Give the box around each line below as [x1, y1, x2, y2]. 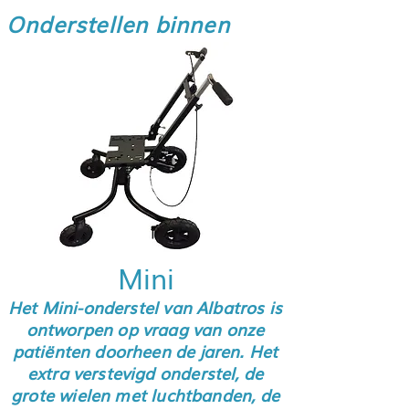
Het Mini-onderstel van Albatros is [7, 295, 283, 319]
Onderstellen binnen [6, 11, 230, 38]
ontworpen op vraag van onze [26, 317, 265, 341]
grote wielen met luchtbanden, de [11, 383, 279, 406]
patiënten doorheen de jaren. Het [12, 339, 278, 362]
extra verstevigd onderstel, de [26, 361, 264, 384]
